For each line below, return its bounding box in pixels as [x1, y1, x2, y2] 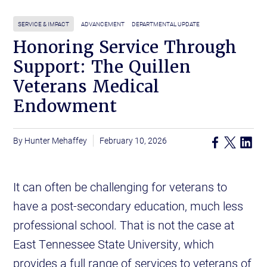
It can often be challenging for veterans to [13, 179, 228, 195]
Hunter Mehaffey [24, 135, 88, 147]
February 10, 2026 [100, 135, 167, 147]
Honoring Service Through [13, 36, 237, 58]
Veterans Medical [13, 76, 160, 98]
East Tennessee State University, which [13, 236, 215, 252]
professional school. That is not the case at [13, 217, 235, 233]
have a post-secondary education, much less [13, 198, 244, 214]
